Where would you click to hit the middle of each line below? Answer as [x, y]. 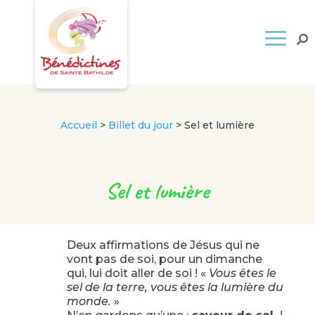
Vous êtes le [242, 273]
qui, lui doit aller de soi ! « [137, 273]
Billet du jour [140, 125]
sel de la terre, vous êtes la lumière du [175, 287]
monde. [89, 301]
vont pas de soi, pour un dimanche [164, 259]
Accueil [78, 125]
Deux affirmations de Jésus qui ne [163, 245]
